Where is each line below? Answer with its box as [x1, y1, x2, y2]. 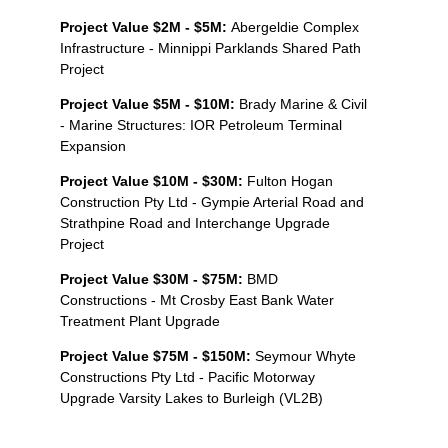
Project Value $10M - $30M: [60, 172, 243, 189]
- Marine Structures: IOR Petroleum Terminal [60, 116, 342, 133]
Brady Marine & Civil [239, 95, 367, 112]
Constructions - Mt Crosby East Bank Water [60, 291, 334, 308]
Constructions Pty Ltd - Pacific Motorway [60, 368, 315, 385]
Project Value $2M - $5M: [60, 18, 231, 35]
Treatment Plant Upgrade [60, 312, 220, 329]
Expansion [60, 137, 126, 154]
